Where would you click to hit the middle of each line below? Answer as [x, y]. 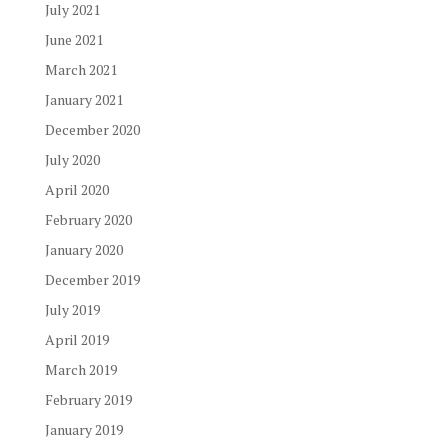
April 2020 [76, 189]
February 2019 [88, 399]
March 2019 [80, 369]
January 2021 [83, 99]
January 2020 [83, 249]
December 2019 [92, 279]
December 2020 [92, 129]
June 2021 [73, 39]
